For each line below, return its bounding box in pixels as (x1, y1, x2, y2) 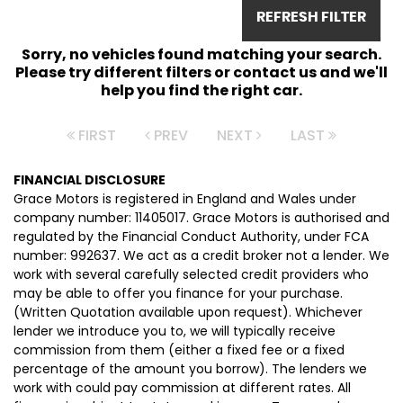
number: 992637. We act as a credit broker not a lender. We (13, 246, 390, 264)
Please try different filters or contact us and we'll (15, 62, 388, 83)
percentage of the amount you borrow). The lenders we (13, 360, 367, 378)
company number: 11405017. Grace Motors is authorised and (13, 209, 390, 227)
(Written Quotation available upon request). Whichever (13, 303, 363, 321)
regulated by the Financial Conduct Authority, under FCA (13, 228, 369, 246)
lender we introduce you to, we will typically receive (13, 322, 336, 340)
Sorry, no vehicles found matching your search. (22, 44, 381, 65)
